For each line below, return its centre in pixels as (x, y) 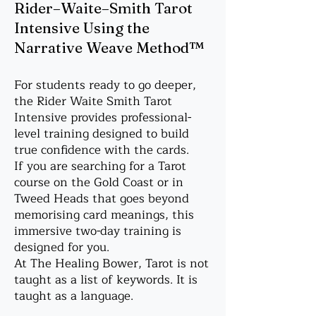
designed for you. (62, 247)
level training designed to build (102, 134)
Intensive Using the (82, 28)
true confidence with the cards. (102, 150)
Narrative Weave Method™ (109, 47)
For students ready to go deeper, (105, 85)
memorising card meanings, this (104, 215)
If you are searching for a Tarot (100, 166)
